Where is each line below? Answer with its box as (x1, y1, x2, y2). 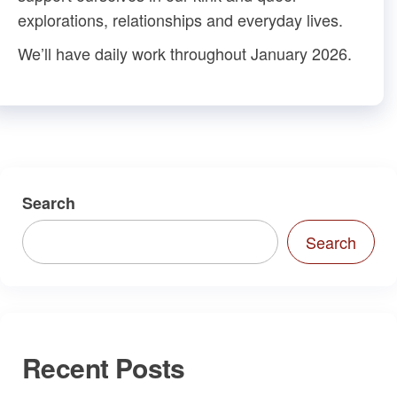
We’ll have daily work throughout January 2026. (18, 41, 352, 65)
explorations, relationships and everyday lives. (18, 7, 343, 31)
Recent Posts (22, 347, 185, 386)
